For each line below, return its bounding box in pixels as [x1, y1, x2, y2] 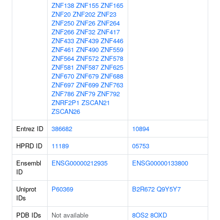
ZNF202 [73, 9, 95, 19]
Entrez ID [16, 124, 43, 133]
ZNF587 [76, 62, 99, 72]
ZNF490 [76, 45, 99, 54]
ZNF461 [52, 45, 74, 54]
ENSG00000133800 [132, 158, 188, 167]
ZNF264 [97, 18, 120, 27]
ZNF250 [52, 18, 74, 27]
